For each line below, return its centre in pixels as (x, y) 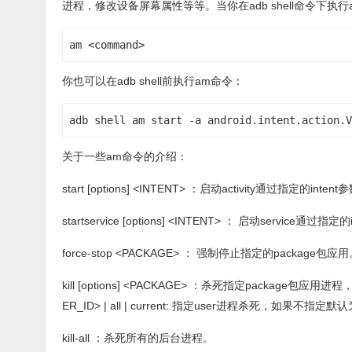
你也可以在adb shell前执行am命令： (153, 81)
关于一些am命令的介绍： (125, 156)
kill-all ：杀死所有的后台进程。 (138, 338)
